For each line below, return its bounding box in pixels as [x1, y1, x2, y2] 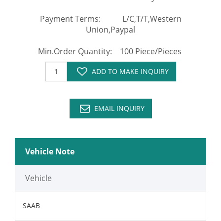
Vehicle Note [25, 146, 74, 157]
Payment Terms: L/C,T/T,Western [39, 13, 182, 24]
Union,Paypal [86, 24, 135, 35]
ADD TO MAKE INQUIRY [91, 66, 169, 76]
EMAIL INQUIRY [94, 103, 145, 113]
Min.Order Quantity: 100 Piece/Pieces [37, 45, 184, 57]
